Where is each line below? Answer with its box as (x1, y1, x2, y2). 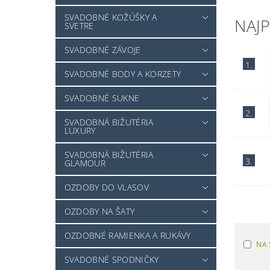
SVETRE (64, 20, 94, 32)
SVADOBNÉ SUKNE (64, 92, 140, 104)
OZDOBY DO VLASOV (64, 181, 149, 193)
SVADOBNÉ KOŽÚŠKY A (64, 11, 157, 24)
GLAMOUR (64, 157, 106, 169)
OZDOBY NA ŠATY (64, 206, 135, 218)
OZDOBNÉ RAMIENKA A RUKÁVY (64, 230, 191, 242)
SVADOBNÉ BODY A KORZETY (64, 68, 181, 80)
